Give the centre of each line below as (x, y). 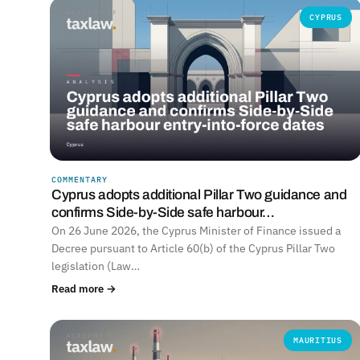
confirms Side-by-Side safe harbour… (163, 213)
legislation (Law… (96, 266)
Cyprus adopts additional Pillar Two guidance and (199, 195)
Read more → (84, 288)
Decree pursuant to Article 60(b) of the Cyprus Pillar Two (193, 248)
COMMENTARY (80, 180)
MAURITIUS (318, 340)
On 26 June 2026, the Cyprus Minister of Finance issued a (196, 231)
